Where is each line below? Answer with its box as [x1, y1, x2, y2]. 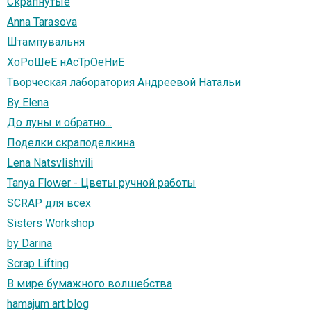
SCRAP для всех [7, 196, 91, 210]
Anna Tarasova [7, 15, 77, 29]
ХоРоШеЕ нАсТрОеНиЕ [7, 56, 124, 69]
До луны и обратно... [7, 116, 112, 130]
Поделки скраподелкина [7, 136, 135, 150]
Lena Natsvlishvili [7, 156, 93, 170]
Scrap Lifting [7, 257, 69, 271]
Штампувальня [7, 35, 85, 49]
